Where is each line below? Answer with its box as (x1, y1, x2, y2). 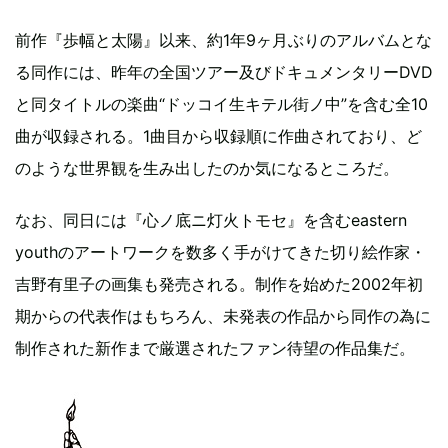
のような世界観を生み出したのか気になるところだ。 (15, 158, 399, 178)
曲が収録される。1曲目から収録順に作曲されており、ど (15, 126, 422, 146)
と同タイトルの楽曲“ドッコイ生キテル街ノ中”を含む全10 (15, 94, 428, 114)
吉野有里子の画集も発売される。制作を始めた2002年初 (15, 274, 423, 294)
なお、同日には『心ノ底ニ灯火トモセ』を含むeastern (15, 210, 407, 230)
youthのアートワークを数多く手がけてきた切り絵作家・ (15, 242, 426, 262)
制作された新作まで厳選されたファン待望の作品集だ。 (15, 338, 415, 358)
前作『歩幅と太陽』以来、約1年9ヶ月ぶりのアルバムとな (15, 30, 432, 50)
